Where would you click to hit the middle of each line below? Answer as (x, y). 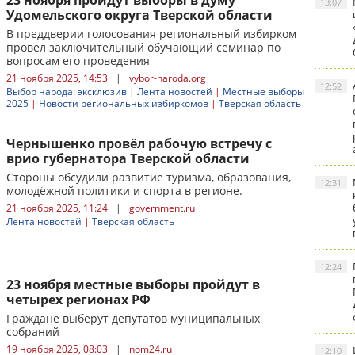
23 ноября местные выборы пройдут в (133, 284)
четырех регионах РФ (78, 300)
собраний (33, 332)
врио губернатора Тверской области (128, 158)
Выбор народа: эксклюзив (67, 92)
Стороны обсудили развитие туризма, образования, (149, 177)
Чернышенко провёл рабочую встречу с (139, 143)
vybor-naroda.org (168, 78)
